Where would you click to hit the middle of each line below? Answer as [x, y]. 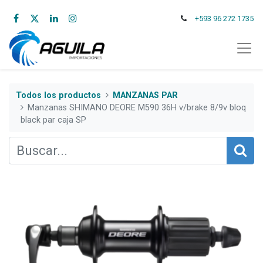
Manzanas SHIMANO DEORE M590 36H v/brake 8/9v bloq [137, 107]
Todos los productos [58, 95]
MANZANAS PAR [146, 95]
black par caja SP [53, 120]
